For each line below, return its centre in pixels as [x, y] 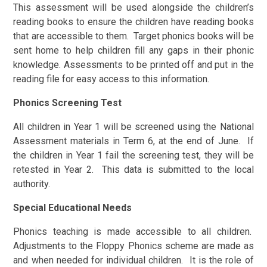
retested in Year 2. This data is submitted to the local [133, 169]
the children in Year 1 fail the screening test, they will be [133, 155]
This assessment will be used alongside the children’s [133, 7]
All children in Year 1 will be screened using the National [133, 126]
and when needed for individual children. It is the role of [133, 260]
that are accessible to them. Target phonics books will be [133, 36]
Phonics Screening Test [68, 103]
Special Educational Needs [73, 207]
